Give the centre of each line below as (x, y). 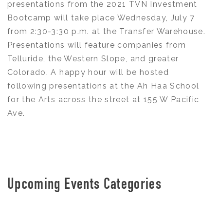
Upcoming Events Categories (85, 185)
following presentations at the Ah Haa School (103, 86)
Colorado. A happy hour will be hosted (88, 72)
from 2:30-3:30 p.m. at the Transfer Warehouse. (107, 31)
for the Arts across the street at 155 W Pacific (103, 99)
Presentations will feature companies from (97, 45)
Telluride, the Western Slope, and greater (93, 58)
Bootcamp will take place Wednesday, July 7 (101, 18)
